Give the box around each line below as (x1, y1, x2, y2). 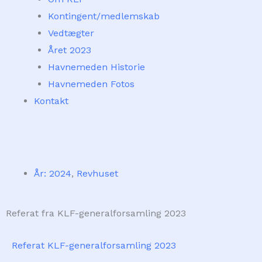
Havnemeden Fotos (48, 78, 135, 89)
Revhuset (77, 167, 118, 179)
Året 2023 (48, 44, 91, 56)
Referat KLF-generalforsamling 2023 (12, 239, 176, 251)
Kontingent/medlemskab (48, 11, 160, 22)
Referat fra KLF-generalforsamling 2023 (6, 207, 186, 219)
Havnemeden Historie (48, 61, 145, 73)
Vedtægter (48, 27, 94, 39)
